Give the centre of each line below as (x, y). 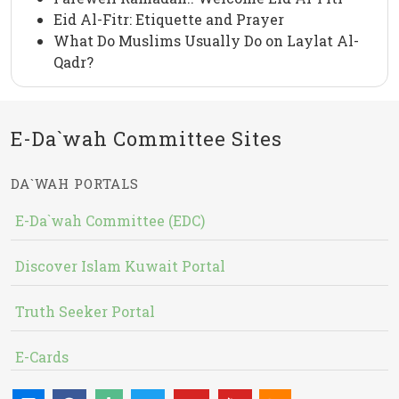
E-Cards (42, 357)
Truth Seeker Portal (85, 312)
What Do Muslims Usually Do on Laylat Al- (206, 41)
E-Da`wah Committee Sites (147, 139)
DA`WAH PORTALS (75, 184)
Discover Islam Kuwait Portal (120, 266)
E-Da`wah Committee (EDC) (110, 221)
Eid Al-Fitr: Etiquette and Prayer (169, 20)
